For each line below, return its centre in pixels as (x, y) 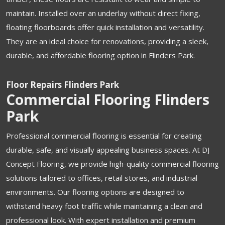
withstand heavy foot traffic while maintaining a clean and (104, 206)
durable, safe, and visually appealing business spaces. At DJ (108, 149)
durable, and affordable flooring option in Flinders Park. (100, 55)
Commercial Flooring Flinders (108, 99)
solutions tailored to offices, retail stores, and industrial (102, 178)
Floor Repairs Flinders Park (63, 84)
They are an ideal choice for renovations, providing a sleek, (107, 41)
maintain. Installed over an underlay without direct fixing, (103, 13)
